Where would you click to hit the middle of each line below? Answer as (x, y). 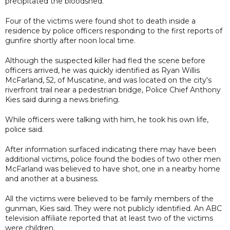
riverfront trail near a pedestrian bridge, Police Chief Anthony (113, 90)
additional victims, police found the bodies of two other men (113, 159)
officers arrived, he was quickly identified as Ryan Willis (102, 70)
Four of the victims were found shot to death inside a (100, 21)
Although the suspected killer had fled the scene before (105, 60)
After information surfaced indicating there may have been (111, 149)
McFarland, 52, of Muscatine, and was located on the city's (108, 80)
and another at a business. (52, 178)
